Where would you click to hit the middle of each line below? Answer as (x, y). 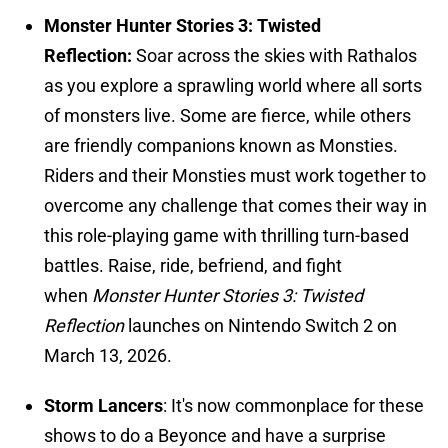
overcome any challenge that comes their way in (235, 206)
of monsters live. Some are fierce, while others (227, 116)
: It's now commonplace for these (293, 406)
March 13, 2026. (108, 356)
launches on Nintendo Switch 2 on (260, 326)
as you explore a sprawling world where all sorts (233, 86)
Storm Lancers (103, 406)
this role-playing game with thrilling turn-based (226, 236)
